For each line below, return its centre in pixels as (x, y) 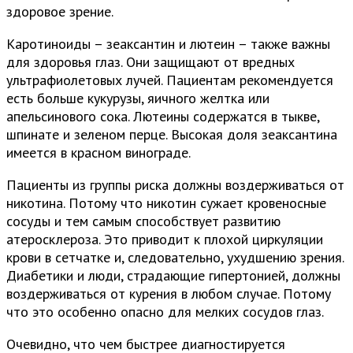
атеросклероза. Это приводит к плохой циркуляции (165, 240)
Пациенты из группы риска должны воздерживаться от (175, 185)
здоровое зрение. (60, 12)
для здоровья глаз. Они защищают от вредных (150, 62)
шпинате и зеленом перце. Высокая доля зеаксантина (172, 135)
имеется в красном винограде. (98, 153)
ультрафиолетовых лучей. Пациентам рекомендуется (170, 80)
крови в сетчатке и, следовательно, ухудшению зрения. (175, 258)
